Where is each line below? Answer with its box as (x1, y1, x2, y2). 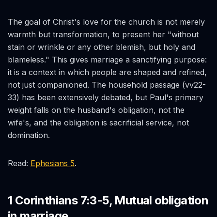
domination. (8, 130, 50, 140)
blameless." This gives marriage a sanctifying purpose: (8, 55, 207, 64)
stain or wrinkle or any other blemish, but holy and (8, 42, 195, 52)
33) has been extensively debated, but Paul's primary (8, 93, 203, 102)
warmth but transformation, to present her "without (8, 30, 199, 39)
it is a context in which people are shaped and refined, (8, 67, 207, 77)
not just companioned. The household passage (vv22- (8, 80, 206, 90)
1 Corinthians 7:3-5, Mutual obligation (8, 193, 209, 207)
